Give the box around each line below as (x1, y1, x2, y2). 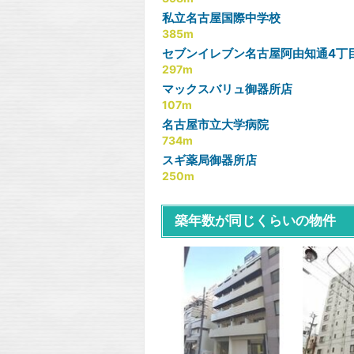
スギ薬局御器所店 (162, 153, 257, 168)
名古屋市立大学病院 (162, 117, 269, 132)
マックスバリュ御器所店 (162, 81, 292, 96)
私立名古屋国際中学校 (162, 10, 281, 25)
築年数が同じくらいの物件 (175, 213, 336, 228)
